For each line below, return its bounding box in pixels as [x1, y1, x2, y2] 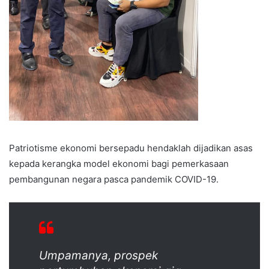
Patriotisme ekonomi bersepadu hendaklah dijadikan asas [9, 142, 253, 154]
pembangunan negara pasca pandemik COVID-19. [9, 174, 219, 186]
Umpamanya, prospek [39, 249, 158, 263]
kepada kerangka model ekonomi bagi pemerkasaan [9, 158, 229, 170]
